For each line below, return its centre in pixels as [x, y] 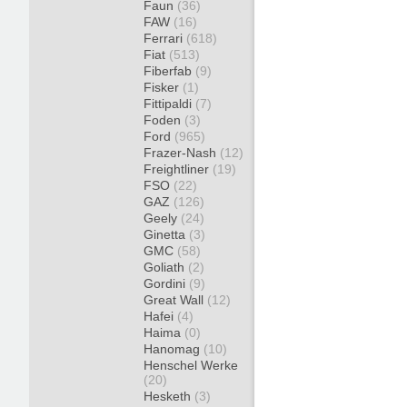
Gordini [166, 283]
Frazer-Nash [182, 153]
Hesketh [169, 396]
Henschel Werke [191, 365]
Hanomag [174, 349]
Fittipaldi [169, 104]
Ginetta [166, 234]
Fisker [163, 87]
